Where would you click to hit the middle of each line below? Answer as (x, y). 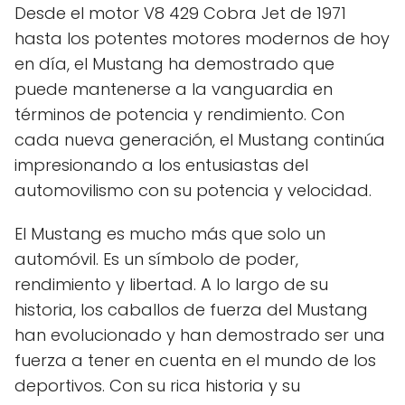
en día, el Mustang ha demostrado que (174, 64)
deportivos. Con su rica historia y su (157, 386)
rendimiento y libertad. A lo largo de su (171, 285)
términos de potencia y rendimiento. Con (179, 115)
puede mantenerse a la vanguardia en (174, 89)
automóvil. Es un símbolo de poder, (156, 259)
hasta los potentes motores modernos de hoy (202, 39)
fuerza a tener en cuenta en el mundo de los (195, 361)
